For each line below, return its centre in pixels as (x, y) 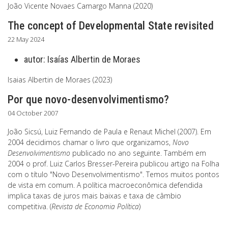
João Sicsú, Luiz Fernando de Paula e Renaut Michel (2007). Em (109, 132)
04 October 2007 (33, 113)
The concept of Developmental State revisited (111, 26)
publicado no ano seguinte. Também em (138, 153)
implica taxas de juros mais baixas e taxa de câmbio (94, 196)
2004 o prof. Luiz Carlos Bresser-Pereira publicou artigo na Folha (113, 164)
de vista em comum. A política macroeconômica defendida (105, 185)
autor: (36, 59)
